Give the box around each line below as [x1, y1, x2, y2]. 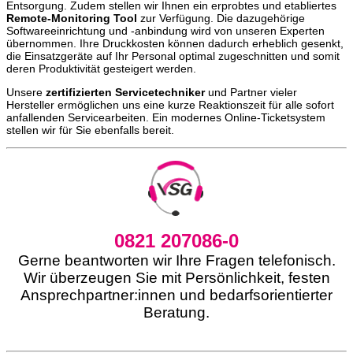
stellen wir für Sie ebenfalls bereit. [6, 124, 174, 137]
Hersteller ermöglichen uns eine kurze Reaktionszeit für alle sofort [6, 98, 334, 112]
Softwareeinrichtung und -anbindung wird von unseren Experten [6, 24, 325, 38]
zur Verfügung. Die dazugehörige [137, 12, 305, 25]
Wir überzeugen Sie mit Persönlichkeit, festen [23, 269, 330, 287]
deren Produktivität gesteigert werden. [6, 62, 196, 76]
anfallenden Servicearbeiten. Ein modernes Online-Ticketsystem [6, 111, 325, 124]
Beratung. [143, 304, 210, 321]
